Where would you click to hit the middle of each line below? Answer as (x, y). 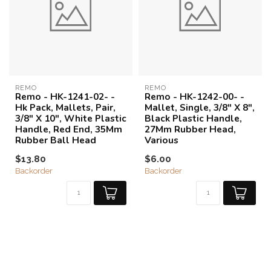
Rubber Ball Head (56, 140)
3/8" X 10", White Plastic (71, 118)
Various (162, 140)
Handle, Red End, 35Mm (69, 129)
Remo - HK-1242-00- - (194, 96)
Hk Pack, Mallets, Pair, (65, 107)
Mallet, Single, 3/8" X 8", (200, 107)
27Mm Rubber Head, (190, 129)
